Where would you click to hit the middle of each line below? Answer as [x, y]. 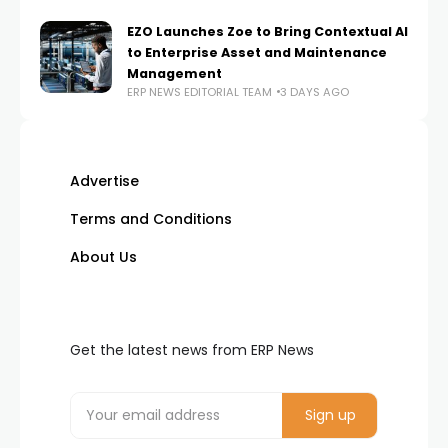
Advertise [104, 180]
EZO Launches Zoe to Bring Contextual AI [267, 31]
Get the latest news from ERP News [192, 349]
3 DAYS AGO [314, 91]
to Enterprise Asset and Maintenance [257, 52]
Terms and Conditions [151, 218]
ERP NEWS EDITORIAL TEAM [199, 91]
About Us [103, 256]
